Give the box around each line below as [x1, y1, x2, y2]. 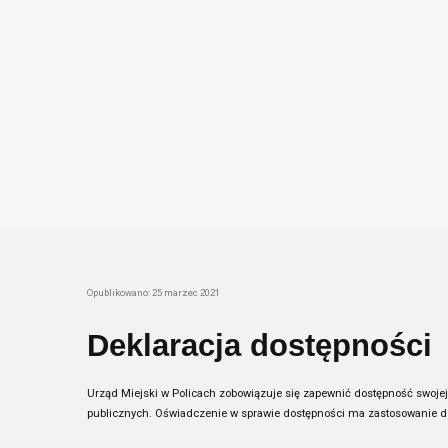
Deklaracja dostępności [87, 328, 432, 363]
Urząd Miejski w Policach [87, 387, 219, 400]
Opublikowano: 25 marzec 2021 [87, 287, 220, 298]
